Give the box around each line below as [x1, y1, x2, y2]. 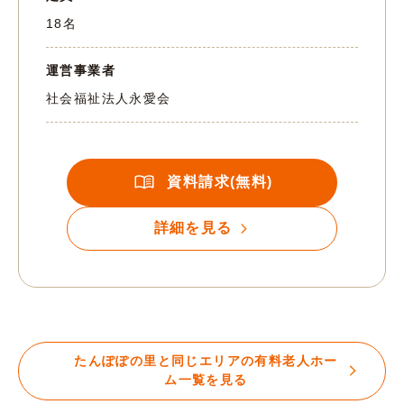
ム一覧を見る [164, 372, 248, 388]
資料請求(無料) [167, 174, 273, 190]
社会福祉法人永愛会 [46, 90, 171, 106]
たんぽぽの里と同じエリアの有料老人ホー [74, 353, 338, 369]
